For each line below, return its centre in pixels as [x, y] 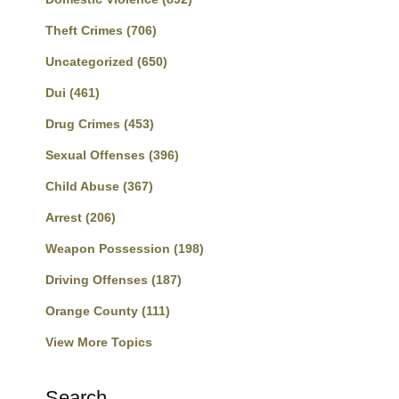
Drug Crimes [85, 124]
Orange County [94, 311]
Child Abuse [84, 186]
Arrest [65, 217]
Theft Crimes [86, 30]
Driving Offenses [98, 280]
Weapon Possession [110, 248]
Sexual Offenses [97, 155]
